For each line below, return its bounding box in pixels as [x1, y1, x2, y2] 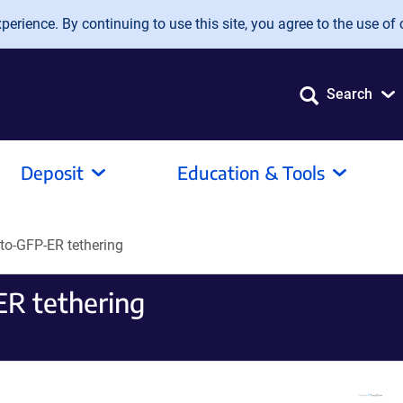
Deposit [21, 161, 84, 184]
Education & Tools [177, 161, 325, 184]
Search [327, 85, 372, 103]
